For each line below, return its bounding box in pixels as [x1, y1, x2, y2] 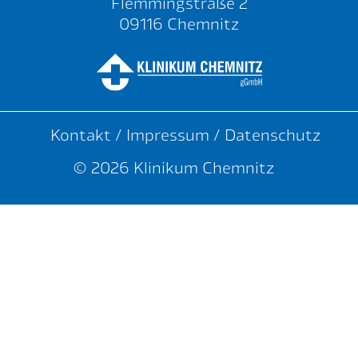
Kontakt [50, 123, 111, 146]
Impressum [125, 123, 209, 146]
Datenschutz [224, 123, 320, 146]
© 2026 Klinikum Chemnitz [72, 155, 274, 178]
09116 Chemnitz [119, 12, 239, 35]
